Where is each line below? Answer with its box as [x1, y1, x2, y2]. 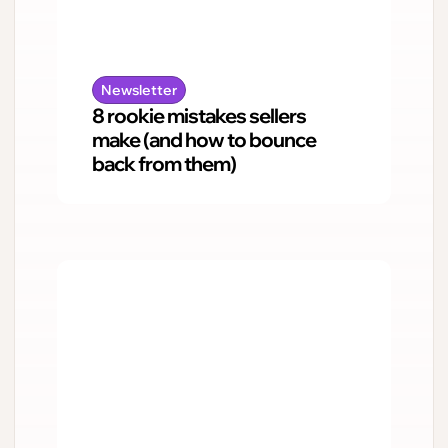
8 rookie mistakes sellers [92, 103, 306, 129]
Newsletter [101, 81, 177, 100]
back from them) [92, 151, 236, 177]
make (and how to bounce [92, 127, 316, 153]
